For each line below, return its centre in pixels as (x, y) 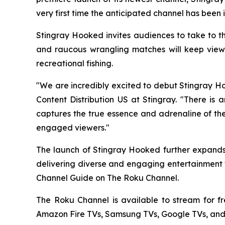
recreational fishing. (75, 63)
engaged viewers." (73, 127)
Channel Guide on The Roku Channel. (107, 178)
